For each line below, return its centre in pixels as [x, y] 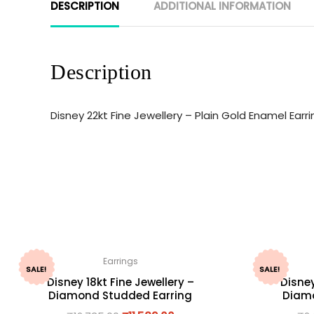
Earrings [120, 261]
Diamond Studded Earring [121, 295]
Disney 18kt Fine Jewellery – [120, 282]
